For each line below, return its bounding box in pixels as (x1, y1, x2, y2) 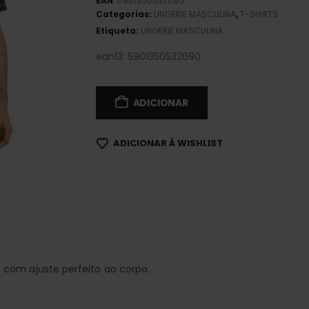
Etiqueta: (95, 25, 141, 37)
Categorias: (95, 8, 154, 20)
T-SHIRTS (239, 8, 278, 20)
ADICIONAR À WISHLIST (112, 137, 223, 150)
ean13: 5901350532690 (95, 50, 201, 63)
